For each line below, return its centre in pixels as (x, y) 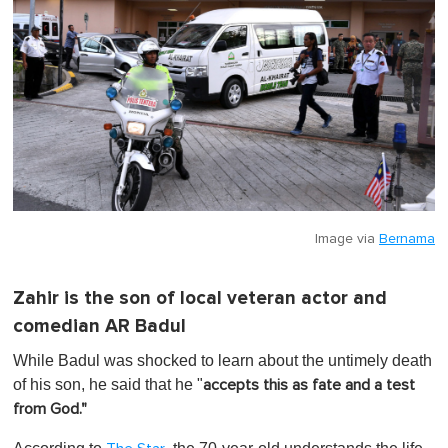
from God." (50, 409)
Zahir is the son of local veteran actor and (200, 299)
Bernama (407, 239)
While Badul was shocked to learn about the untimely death (222, 361)
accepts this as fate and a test (309, 385)
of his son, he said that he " (108, 385)
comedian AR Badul (99, 327)
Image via (347, 239)
